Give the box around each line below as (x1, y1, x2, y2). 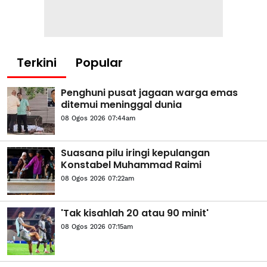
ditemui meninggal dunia (61, 97, 182, 111)
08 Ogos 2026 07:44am (61, 114, 135, 122)
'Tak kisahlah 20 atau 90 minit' (61, 206, 209, 220)
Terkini (17, 54, 57, 71)
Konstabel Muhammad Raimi (61, 157, 201, 172)
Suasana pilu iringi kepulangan (61, 145, 210, 160)
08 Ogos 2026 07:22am (61, 174, 134, 182)
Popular (76, 54, 123, 71)
